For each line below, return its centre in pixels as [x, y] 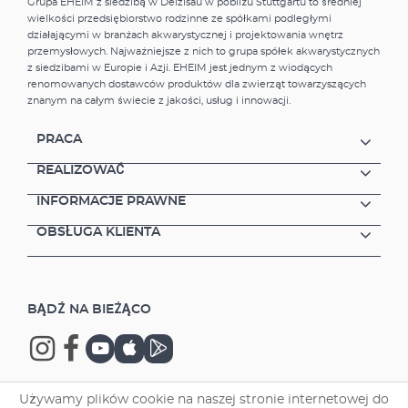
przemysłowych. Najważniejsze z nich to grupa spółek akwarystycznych [204, 51]
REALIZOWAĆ [81, 170]
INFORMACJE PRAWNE [111, 201]
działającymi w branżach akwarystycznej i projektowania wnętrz [185, 35]
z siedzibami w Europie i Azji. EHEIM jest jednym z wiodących [180, 67]
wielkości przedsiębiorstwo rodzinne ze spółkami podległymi [179, 18]
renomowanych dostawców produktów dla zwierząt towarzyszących [197, 84]
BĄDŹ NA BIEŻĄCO [89, 309]
